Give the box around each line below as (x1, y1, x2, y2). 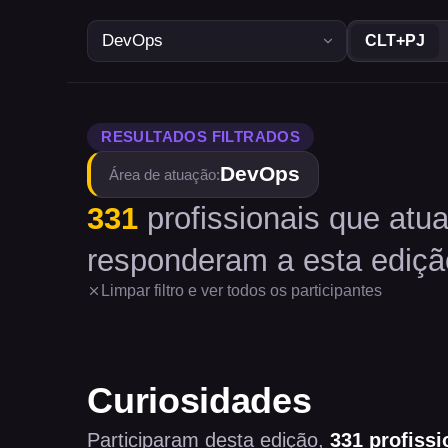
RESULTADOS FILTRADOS (101, 129, 301, 145)
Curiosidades (87, 381, 312, 421)
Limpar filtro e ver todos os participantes (101, 282, 383, 299)
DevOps (220, 162, 301, 186)
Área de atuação (109, 166, 217, 183)
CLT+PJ (365, 32, 426, 49)
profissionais (138, 201, 321, 236)
